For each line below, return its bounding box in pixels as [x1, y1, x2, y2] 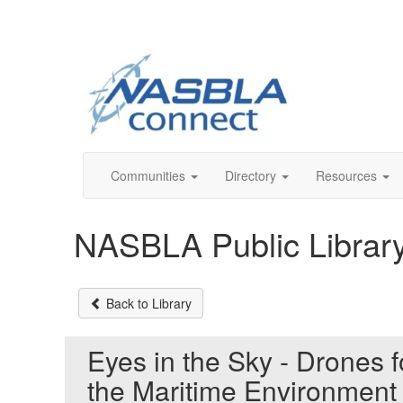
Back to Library [103, 294, 192, 312]
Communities [111, 166, 185, 184]
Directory [225, 166, 276, 184]
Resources [316, 166, 377, 184]
